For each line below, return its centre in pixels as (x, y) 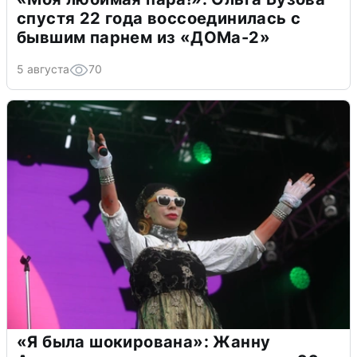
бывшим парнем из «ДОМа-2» (143, 37)
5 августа (43, 69)
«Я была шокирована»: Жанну (144, 341)
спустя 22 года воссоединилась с (159, 18)
